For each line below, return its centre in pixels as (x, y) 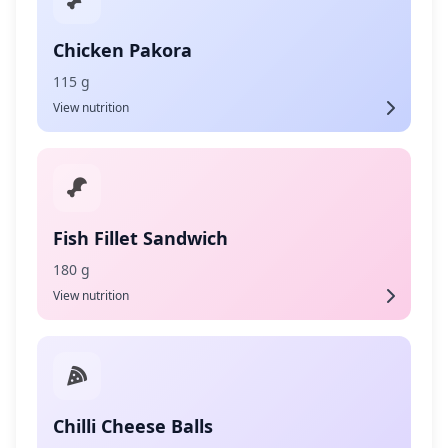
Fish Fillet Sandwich (140, 238)
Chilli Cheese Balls (133, 426)
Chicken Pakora (122, 50)
